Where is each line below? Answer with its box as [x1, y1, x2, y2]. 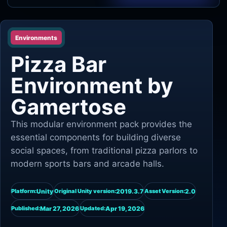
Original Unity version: [54, 187, 116, 195]
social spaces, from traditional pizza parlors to [11, 145, 198, 156]
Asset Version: [144, 187, 185, 195]
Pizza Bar [11, 51, 106, 77]
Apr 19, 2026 [105, 204, 144, 212]
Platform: [11, 187, 36, 195]
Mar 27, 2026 [40, 204, 79, 212]
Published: [11, 205, 40, 212]
